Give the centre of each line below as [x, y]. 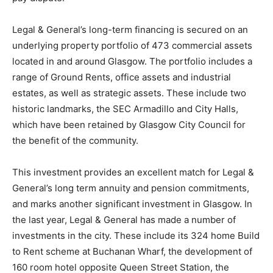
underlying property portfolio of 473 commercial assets [132, 45]
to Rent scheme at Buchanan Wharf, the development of [132, 251]
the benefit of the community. [75, 140]
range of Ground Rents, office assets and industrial [122, 77]
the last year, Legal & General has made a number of [124, 219]
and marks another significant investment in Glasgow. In [132, 204]
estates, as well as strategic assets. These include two [129, 93]
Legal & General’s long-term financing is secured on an [130, 29]
